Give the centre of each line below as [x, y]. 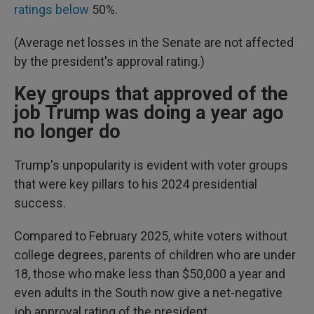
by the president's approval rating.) [109, 61]
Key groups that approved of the [151, 94]
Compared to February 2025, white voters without [151, 236]
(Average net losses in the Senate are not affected [154, 42]
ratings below [52, 9]
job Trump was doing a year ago [149, 113]
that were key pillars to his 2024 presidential [136, 184]
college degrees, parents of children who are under [155, 255]
